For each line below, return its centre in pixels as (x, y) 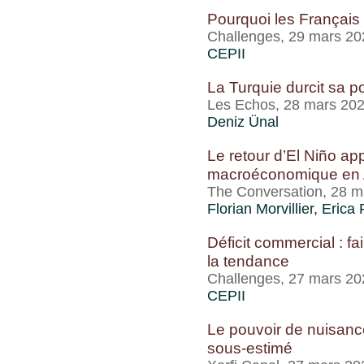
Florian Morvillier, (264, 209)
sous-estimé (250, 348)
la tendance (248, 261)
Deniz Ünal (243, 122)
